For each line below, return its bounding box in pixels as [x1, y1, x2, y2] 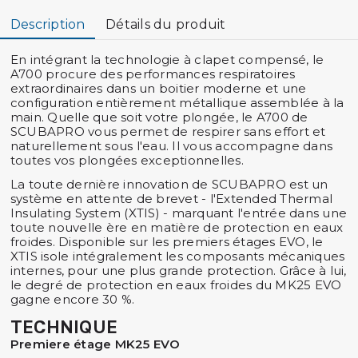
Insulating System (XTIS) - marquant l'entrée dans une [10, 205, 348, 221]
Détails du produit [105, 17, 226, 33]
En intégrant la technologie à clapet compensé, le [10, 51, 324, 67]
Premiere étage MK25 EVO [10, 336, 181, 352]
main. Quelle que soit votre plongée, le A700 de [10, 109, 308, 125]
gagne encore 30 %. [10, 291, 135, 307]
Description [10, 17, 86, 33]
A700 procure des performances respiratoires [10, 66, 296, 82]
